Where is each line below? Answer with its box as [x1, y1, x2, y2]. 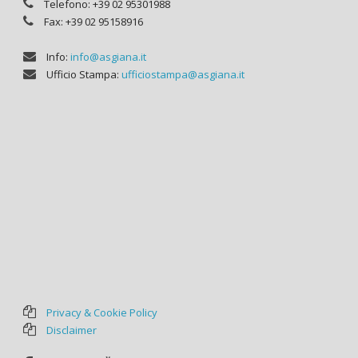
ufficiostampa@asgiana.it [121, 66, 245, 82]
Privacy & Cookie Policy [46, 304, 157, 320]
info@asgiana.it [70, 49, 146, 64]
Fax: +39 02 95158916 [42, 14, 143, 29]
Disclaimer [46, 322, 97, 337]
